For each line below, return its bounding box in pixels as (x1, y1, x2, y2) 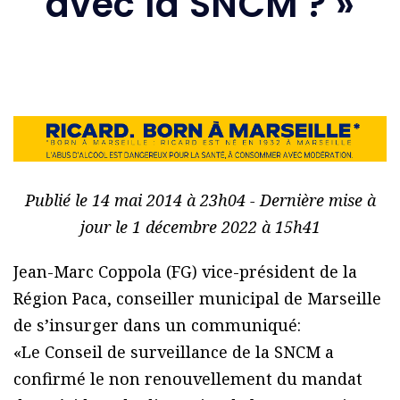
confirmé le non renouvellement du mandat (13, 368, 362, 390)
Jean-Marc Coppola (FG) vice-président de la (13, 261, 357, 283)
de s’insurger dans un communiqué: (13, 314, 301, 337)
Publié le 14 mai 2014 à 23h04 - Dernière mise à (24, 189, 376, 212)
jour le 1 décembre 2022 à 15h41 (79, 216, 321, 238)
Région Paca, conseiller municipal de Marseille (13, 287, 381, 310)
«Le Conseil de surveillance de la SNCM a (13, 341, 334, 363)
